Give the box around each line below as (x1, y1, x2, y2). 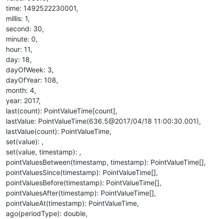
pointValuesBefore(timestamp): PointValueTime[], (6, 178, 161, 187)
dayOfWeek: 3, (6, 66, 54, 74)
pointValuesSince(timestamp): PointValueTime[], (6, 168, 158, 176)
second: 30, (6, 24, 44, 33)
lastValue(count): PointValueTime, (6, 127, 111, 135)
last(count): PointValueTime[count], (6, 107, 117, 115)
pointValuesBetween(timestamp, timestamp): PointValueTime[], (6, 158, 206, 166)
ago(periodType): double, (6, 209, 88, 218)
